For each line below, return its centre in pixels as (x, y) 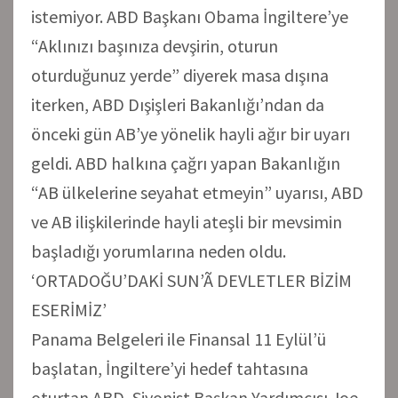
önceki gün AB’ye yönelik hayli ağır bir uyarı (191, 133)
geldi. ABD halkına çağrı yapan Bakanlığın (186, 163)
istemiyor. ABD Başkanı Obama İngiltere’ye (190, 16)
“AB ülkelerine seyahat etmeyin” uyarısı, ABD (197, 192)
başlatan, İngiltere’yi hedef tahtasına (170, 368)
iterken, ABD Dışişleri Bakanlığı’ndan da (178, 104)
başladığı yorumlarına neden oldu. (159, 251)
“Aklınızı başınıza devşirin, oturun (155, 45)
